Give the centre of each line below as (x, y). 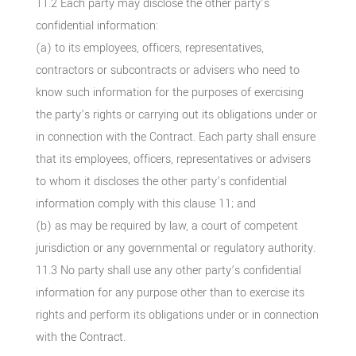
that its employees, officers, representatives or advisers (173, 159)
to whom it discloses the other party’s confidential (161, 181)
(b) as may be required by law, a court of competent (166, 226)
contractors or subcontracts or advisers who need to (167, 70)
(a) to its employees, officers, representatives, (149, 48)
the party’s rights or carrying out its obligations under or (176, 114)
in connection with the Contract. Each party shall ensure (175, 137)
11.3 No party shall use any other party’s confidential (168, 270)
